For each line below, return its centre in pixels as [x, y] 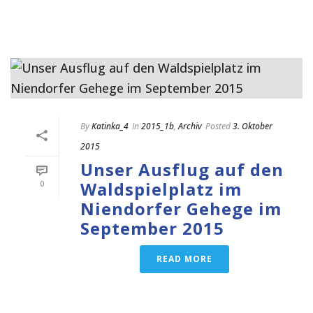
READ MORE [184, 259]
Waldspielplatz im [161, 189]
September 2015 [152, 228]
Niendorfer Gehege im [181, 208]
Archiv [190, 126]
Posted [218, 126]
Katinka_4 [110, 126]
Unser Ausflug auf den [182, 169]
